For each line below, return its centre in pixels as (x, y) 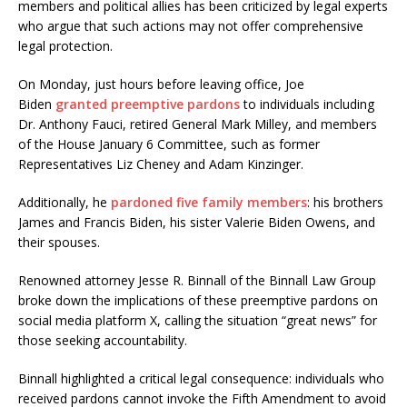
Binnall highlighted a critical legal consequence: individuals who (201, 379)
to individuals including (307, 104)
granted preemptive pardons (148, 104)
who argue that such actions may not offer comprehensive (191, 26)
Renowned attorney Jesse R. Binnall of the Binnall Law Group (197, 281)
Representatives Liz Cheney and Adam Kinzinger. (161, 164)
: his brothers (345, 203)
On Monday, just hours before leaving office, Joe (161, 84)
